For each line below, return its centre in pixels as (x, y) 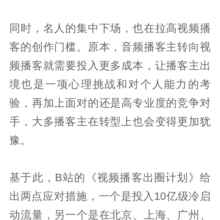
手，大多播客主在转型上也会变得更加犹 (110, 122)
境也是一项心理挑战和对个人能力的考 (110, 84)
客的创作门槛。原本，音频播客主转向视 (110, 47)
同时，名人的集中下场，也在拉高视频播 (110, 28)
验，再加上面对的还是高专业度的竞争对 (110, 103)
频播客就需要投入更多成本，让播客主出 (110, 66)
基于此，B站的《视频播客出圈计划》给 (110, 178)
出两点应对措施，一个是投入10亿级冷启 (110, 196)
